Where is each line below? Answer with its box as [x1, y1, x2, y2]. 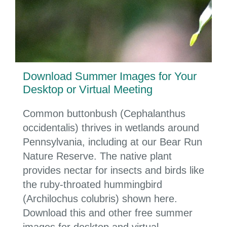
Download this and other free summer [23, 207, 193, 219]
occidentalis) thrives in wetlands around [23, 122, 199, 134]
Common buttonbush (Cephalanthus [23, 108, 185, 120]
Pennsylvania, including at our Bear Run [23, 136, 202, 148]
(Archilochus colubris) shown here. [23, 193, 177, 205]
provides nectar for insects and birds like [23, 165, 204, 176]
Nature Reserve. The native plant [23, 150, 172, 162]
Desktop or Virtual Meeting [23, 83, 153, 96]
